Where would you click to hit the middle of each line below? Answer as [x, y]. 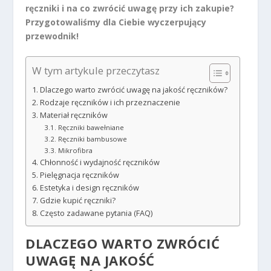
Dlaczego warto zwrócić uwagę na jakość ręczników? [133, 90]
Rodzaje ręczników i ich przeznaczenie [110, 103]
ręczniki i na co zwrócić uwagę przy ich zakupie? [130, 8]
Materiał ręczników [73, 116]
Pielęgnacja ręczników [79, 175]
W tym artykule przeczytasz [96, 71]
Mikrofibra [75, 151]
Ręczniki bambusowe [92, 139]
